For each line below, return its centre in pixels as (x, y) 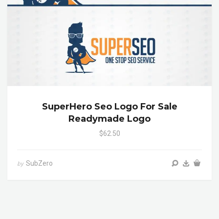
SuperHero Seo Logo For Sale (109, 107)
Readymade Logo (109, 119)
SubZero (39, 164)
